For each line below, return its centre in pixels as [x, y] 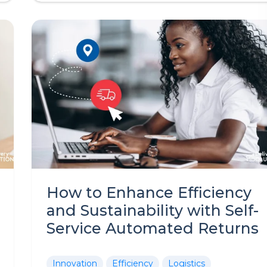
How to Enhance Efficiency [149, 193]
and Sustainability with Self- [153, 210]
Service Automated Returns [153, 228]
